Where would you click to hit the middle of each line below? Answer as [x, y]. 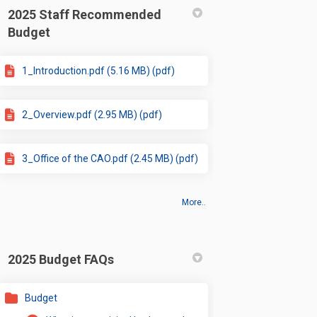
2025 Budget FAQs [61, 259]
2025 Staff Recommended [85, 14]
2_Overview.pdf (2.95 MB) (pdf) [92, 114]
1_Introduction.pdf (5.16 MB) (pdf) [99, 70]
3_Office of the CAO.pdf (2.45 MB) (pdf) [110, 158]
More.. [194, 202]
